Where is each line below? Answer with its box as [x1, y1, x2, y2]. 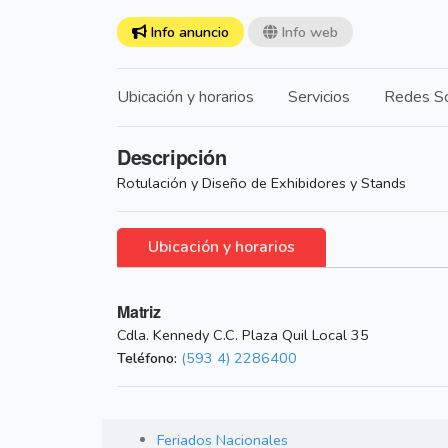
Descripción [117, 142, 227, 172]
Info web [277, 22, 338, 43]
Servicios [288, 86, 350, 109]
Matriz [117, 300, 161, 324]
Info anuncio [146, 22, 229, 43]
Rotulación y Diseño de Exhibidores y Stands [117, 173, 406, 194]
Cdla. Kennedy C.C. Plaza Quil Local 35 [117, 325, 369, 346]
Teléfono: [117, 348, 177, 369]
